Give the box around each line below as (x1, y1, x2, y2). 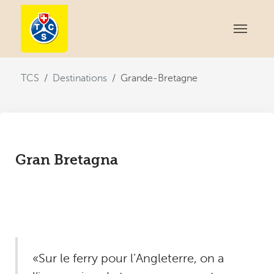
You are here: (20, 65, 79, 76)
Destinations (52, 73, 107, 84)
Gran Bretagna (15, 152, 118, 168)
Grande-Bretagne (120, 73, 198, 84)
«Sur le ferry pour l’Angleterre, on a (32, 251, 224, 265)
